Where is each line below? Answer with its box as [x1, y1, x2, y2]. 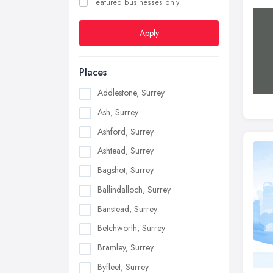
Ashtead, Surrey [97, 144, 154, 157]
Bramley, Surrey [97, 241, 154, 254]
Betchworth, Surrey [97, 222, 165, 235]
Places [79, 65, 107, 79]
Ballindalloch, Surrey [97, 183, 171, 196]
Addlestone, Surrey [97, 87, 165, 99]
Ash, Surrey [97, 105, 138, 118]
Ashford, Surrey [97, 125, 154, 138]
